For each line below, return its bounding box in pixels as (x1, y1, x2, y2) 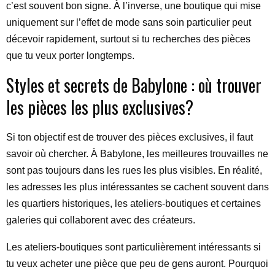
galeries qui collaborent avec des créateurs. (6, 215, 195, 225)
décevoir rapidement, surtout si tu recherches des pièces (6, 34, 250, 44)
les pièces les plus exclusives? (6, 95, 193, 120)
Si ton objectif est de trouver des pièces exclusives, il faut (6, 132, 253, 142)
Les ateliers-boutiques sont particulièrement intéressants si (6, 242, 261, 252)
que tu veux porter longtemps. (6, 50, 134, 61)
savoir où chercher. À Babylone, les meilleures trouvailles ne (6, 149, 268, 159)
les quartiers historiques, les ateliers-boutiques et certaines (6, 198, 261, 209)
